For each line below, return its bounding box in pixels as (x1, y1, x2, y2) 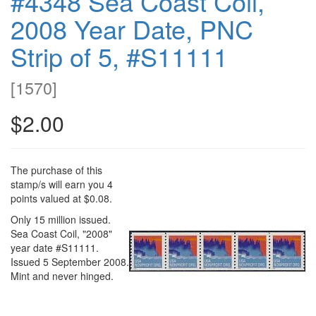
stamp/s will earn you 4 (11, 176, 113, 191)
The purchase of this (11, 162, 102, 177)
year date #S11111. (11, 240, 99, 255)
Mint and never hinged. (11, 268, 114, 283)
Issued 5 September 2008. (11, 254, 129, 269)
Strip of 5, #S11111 (11, 37, 228, 74)
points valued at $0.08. (11, 190, 112, 205)
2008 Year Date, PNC (11, 10, 253, 47)
